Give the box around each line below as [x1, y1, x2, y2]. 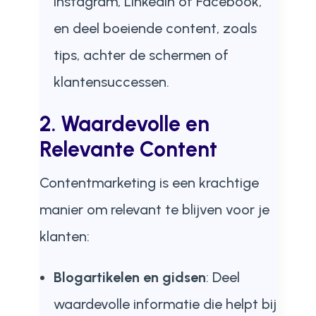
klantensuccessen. [53, 73, 169, 90]
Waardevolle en [60, 111, 209, 137]
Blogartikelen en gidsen [53, 269, 206, 286]
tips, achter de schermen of [53, 47, 229, 63]
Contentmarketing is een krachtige [39, 174, 259, 191]
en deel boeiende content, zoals [53, 20, 257, 37]
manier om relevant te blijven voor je [39, 201, 269, 218]
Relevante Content [39, 136, 217, 162]
